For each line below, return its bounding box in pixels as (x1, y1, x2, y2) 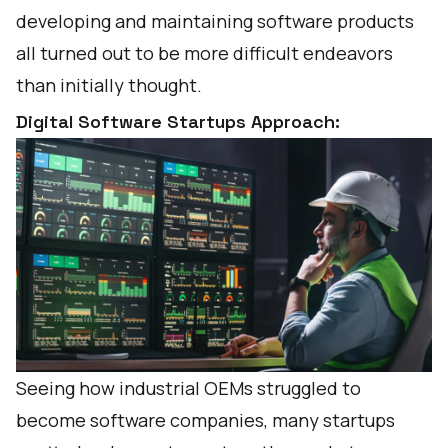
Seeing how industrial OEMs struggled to (16, 376, 361, 400)
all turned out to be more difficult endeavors (16, 41, 393, 65)
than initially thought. (16, 73, 202, 97)
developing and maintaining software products (16, 9, 414, 33)
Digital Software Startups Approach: (16, 110, 340, 133)
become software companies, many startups (16, 408, 395, 432)
